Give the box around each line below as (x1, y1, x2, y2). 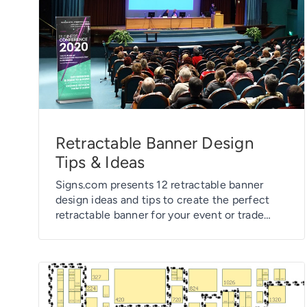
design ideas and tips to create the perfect (55, 193, 270, 206)
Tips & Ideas (55, 151, 145, 172)
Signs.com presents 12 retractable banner (55, 177, 264, 191)
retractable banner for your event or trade (55, 208, 264, 221)
